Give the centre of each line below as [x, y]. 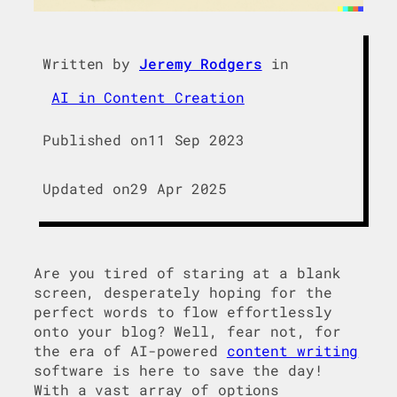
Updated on [86, 188]
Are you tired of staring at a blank [187, 273]
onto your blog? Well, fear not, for [187, 331]
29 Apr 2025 [179, 188]
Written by [86, 63]
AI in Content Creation [148, 97]
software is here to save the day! [179, 370]
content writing [292, 351]
